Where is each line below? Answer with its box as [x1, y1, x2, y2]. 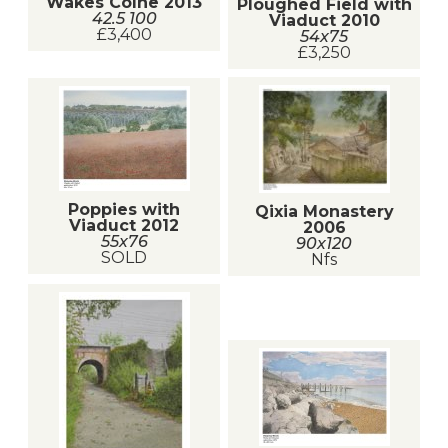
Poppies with [68, 200, 180, 220]
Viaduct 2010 [268, 10, 380, 30]
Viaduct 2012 [69, 216, 179, 236]
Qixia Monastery [254, 201, 394, 221]
